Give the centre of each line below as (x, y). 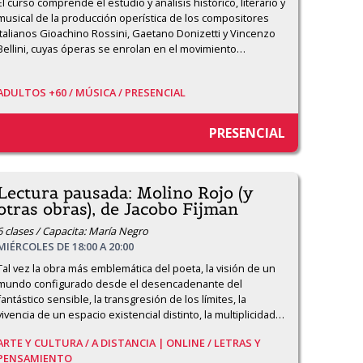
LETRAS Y (237, 343)
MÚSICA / (100, 92)
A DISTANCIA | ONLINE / (153, 343)
